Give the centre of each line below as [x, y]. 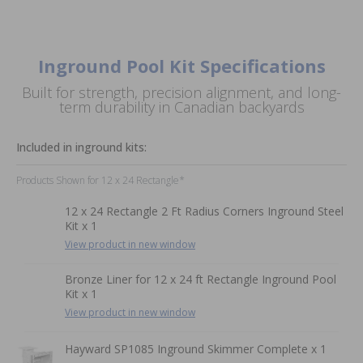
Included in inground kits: [81, 147]
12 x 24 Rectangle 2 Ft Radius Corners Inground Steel [204, 211]
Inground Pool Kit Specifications [181, 65]
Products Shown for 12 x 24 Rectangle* [100, 180]
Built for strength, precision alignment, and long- [181, 92]
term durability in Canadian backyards [181, 107]
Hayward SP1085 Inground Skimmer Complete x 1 [196, 348]
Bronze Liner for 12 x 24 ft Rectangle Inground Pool [201, 279]
